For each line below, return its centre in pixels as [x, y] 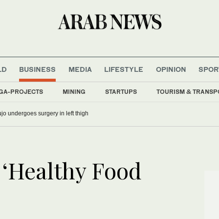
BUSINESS [38, 69]
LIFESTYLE [124, 69]
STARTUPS [121, 91]
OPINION [171, 69]
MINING [74, 91]
